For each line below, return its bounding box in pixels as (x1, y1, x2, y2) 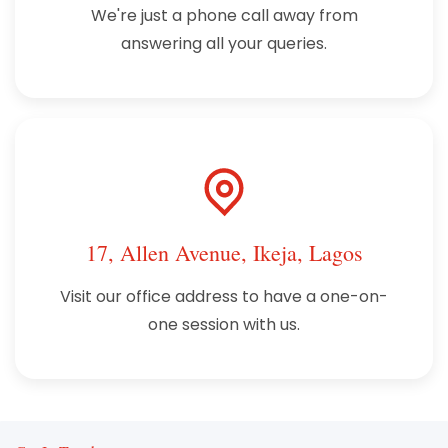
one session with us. (148, 312, 300, 336)
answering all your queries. (121, 31, 327, 55)
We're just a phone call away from (90, 3, 358, 27)
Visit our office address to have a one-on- (60, 284, 388, 308)
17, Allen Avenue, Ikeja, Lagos (85, 237, 363, 267)
